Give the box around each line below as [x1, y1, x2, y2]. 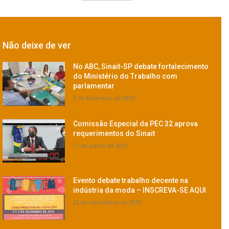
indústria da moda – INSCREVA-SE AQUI [73, 186, 207, 195]
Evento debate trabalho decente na [73, 176, 189, 185]
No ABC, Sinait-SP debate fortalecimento [73, 62, 209, 71]
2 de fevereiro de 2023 [73, 94, 135, 102]
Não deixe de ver [3, 40, 71, 51]
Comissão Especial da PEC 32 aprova [73, 119, 198, 128]
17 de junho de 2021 [73, 141, 128, 149]
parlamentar [73, 82, 115, 90]
